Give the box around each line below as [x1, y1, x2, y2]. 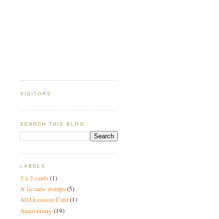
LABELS [20, 163, 46, 169]
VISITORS [20, 90, 52, 96]
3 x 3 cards [20, 173, 48, 182]
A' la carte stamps [20, 184, 66, 193]
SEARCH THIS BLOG [20, 121, 85, 127]
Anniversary [20, 206, 52, 215]
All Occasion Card [20, 195, 68, 204]
